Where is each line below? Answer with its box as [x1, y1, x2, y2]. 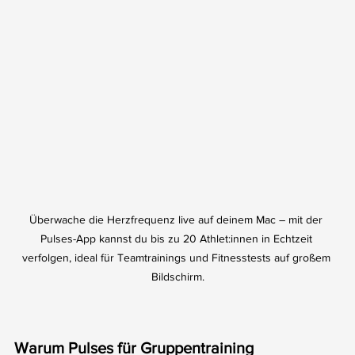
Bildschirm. [151, 269, 204, 283]
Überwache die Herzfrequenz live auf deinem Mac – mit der [29, 212, 326, 226]
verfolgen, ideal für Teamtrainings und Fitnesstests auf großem [21, 250, 334, 264]
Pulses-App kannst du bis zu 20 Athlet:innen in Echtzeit [40, 231, 315, 245]
